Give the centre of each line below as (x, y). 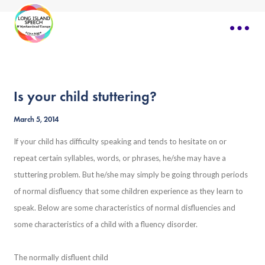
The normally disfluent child (61, 257)
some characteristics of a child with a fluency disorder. (106, 224)
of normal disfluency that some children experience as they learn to (129, 191)
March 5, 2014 (36, 119)
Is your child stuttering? (85, 96)
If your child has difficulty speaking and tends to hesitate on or (120, 141)
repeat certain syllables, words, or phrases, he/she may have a (120, 158)
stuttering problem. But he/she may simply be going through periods (131, 174)
